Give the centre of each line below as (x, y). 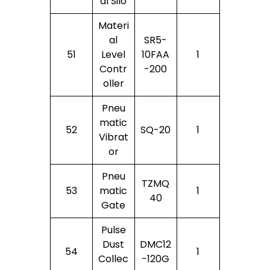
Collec (114, 259)
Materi (113, 25)
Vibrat (113, 137)
